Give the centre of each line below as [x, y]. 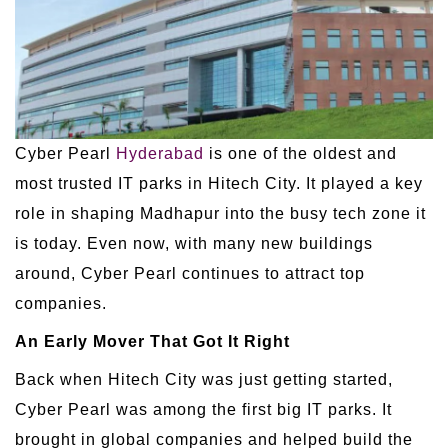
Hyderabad [160, 153]
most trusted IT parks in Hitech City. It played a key [219, 183]
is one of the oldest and [300, 153]
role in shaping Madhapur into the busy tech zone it [220, 213]
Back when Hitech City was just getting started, [204, 379]
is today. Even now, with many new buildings [194, 243]
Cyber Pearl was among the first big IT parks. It [203, 409]
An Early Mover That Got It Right [152, 341]
